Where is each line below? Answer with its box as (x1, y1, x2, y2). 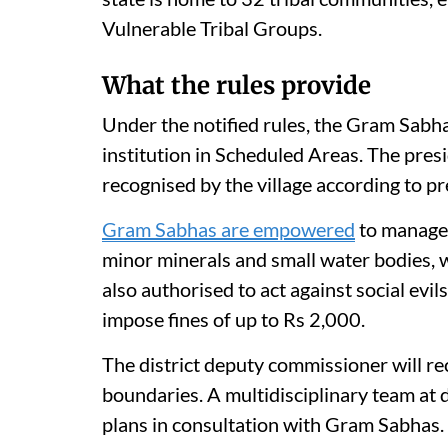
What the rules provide (102, 69, 371, 101)
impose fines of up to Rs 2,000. (102, 306, 365, 331)
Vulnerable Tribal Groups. (102, 15, 322, 40)
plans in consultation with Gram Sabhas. (102, 411, 444, 436)
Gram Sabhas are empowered (102, 216, 355, 241)
